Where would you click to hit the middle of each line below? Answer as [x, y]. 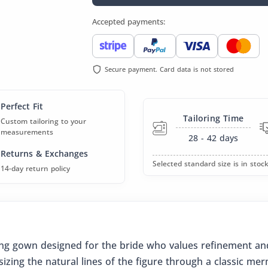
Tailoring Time [214, 118]
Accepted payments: [129, 22]
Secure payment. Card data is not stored [169, 69]
